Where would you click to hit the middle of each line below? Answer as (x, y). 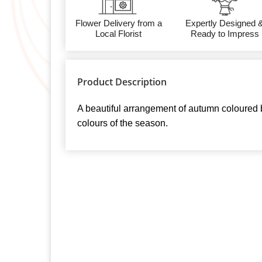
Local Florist (119, 34)
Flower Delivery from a (118, 23)
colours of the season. (123, 123)
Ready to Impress (225, 34)
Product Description (122, 82)
